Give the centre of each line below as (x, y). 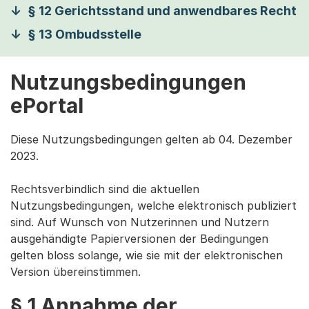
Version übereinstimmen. (76, 272)
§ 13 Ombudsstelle (84, 34)
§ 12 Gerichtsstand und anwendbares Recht (162, 11)
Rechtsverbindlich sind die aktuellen (105, 189)
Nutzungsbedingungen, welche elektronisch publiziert (153, 206)
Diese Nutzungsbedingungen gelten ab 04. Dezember (151, 139)
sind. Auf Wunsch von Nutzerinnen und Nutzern (140, 222)
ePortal (47, 106)
